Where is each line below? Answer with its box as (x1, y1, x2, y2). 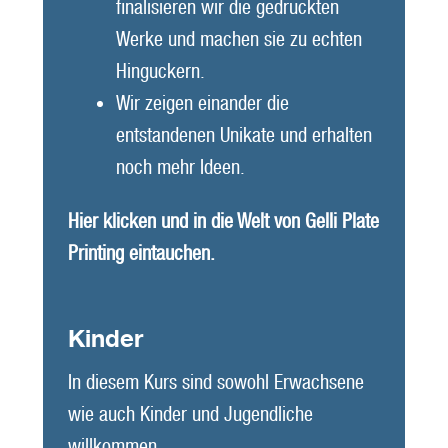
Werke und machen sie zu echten (115, 26, 362, 51)
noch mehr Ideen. (115, 154, 245, 179)
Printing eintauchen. (67, 241, 220, 266)
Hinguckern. (115, 58, 205, 83)
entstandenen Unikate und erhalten (115, 122, 372, 147)
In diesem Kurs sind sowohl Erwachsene (67, 370, 364, 395)
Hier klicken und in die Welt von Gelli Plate (67, 209, 379, 234)
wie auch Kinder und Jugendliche (67, 402, 313, 427)
